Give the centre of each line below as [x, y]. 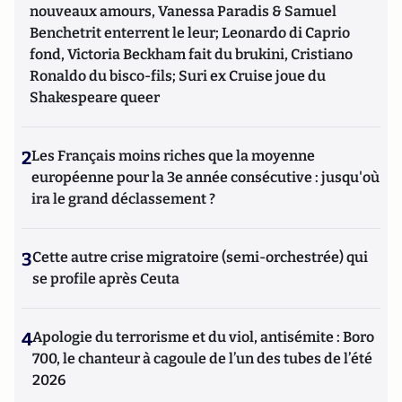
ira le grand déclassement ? [123, 199]
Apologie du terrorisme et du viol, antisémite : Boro [203, 337]
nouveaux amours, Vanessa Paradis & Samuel [183, 11]
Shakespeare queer [95, 97]
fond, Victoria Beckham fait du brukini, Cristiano [191, 54]
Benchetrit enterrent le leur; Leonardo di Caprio [190, 33]
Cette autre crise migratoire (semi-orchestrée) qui [200, 257]
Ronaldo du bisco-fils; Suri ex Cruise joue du [178, 76]
